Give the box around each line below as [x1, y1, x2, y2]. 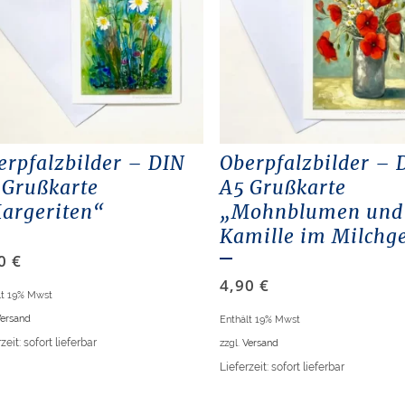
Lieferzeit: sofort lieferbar [220, 361, 345, 374]
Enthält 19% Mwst [220, 313, 301, 326]
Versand [242, 336, 279, 350]
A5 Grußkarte [220, 175, 347, 201]
